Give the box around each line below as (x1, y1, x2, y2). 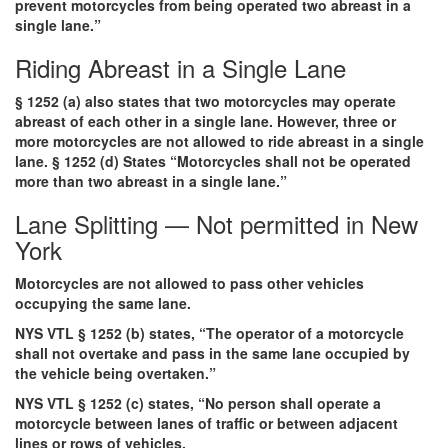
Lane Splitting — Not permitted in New (15, 205, 418, 241)
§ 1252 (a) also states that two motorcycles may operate (15, 90, 396, 111)
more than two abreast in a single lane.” (15, 170, 287, 191)
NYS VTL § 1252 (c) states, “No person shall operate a (15, 392, 381, 413)
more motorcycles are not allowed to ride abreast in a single (15, 130, 424, 151)
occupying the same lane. (15, 292, 191, 313)
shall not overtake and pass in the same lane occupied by (15, 342, 410, 363)
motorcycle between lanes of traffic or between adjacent (15, 412, 398, 433)
